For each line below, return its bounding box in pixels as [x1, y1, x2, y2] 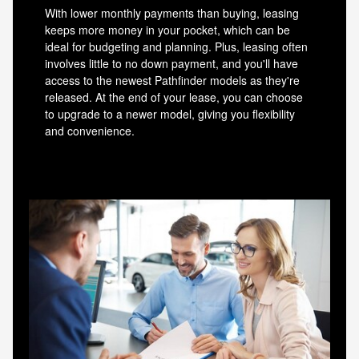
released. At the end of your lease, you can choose [45, 88, 303, 105]
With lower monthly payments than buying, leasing [45, 4, 299, 21]
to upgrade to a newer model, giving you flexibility [45, 105, 295, 122]
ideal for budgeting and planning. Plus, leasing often [45, 38, 308, 54]
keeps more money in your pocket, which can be [45, 21, 290, 38]
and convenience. [45, 122, 135, 139]
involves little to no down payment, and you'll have [45, 54, 298, 71]
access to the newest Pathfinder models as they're [45, 71, 300, 88]
